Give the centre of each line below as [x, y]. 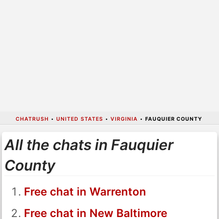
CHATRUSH [32, 119]
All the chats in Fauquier [89, 144]
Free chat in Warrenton [85, 191]
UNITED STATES [79, 119]
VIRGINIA [124, 119]
